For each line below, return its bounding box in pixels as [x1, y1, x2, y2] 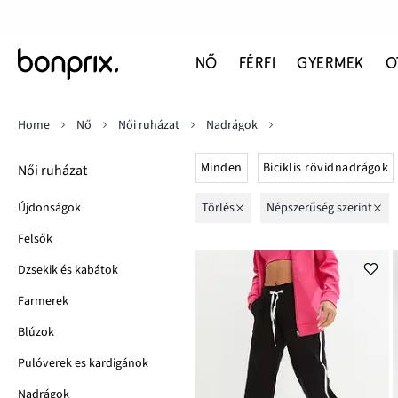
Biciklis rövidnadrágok [262, 159, 389, 177]
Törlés [202, 199, 235, 217]
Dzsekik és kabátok [18, 261, 118, 279]
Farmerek [18, 292, 68, 310]
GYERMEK [297, 55, 364, 72]
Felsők [18, 230, 52, 248]
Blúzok [18, 323, 54, 341]
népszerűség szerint [275, 199, 372, 217]
